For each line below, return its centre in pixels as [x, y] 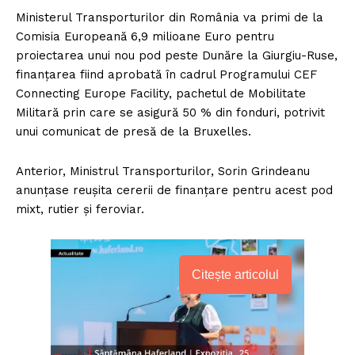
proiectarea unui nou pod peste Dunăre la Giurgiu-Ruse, [177, 55]
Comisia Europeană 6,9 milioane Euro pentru [145, 36]
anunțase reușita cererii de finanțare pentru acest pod [174, 190]
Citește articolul [235, 274]
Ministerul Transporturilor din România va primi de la [170, 17]
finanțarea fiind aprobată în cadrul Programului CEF [166, 74]
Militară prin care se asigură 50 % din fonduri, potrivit [170, 112]
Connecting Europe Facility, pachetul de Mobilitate [161, 93]
